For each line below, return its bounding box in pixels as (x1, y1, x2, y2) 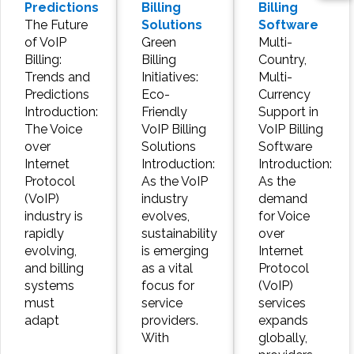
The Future (24, 17, 88, 33)
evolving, (24, 243, 77, 259)
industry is (24, 209, 83, 224)
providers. (141, 313, 198, 329)
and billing (24, 261, 84, 277)
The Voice (24, 122, 82, 137)
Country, (258, 52, 307, 68)
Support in (258, 104, 318, 120)
